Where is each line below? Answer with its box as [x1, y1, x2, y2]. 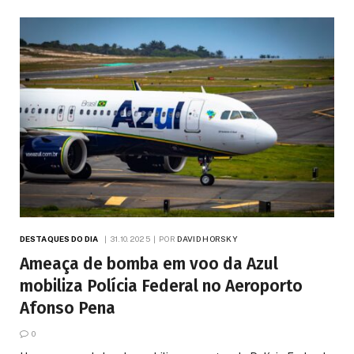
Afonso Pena [20, 297, 115, 318]
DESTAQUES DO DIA [20, 233, 99, 243]
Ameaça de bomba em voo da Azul [20, 253, 278, 274]
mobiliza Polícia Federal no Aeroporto [20, 275, 303, 296]
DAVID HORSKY [177, 233, 239, 243]
